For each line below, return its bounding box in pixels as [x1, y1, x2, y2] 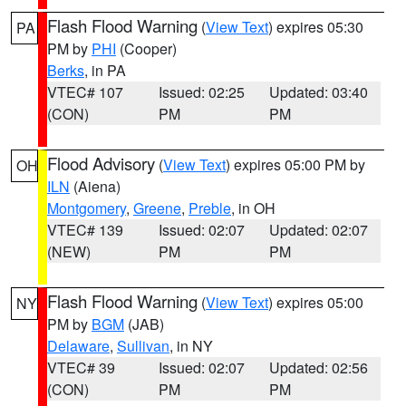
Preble [188, 198, 231, 218]
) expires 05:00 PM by [226, 154, 365, 175]
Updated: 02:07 [269, 219, 369, 240]
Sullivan [117, 335, 169, 356]
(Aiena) [70, 176, 121, 197]
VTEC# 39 [47, 357, 115, 378]
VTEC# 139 [47, 219, 123, 240]
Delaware [47, 335, 110, 356]
